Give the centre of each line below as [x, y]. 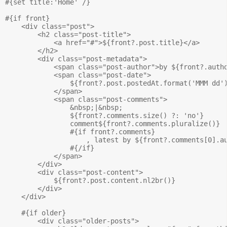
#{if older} [35, 213]
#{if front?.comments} [80, 131]
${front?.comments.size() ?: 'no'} [106, 115]
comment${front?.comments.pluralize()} [112, 123]
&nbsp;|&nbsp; [66, 107]
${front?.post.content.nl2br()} [90, 180]
